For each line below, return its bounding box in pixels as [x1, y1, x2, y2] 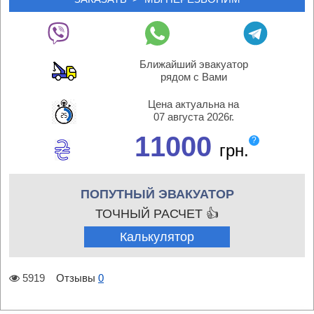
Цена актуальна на [148, 98, 239, 110]
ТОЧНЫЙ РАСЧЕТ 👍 [95, 207, 219, 221]
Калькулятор [120, 230, 194, 244]
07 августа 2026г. [153, 111, 234, 123]
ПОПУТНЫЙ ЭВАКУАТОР [80, 187, 234, 201]
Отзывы [56, 272, 95, 284]
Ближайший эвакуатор [139, 58, 248, 70]
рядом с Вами [160, 71, 227, 83]
